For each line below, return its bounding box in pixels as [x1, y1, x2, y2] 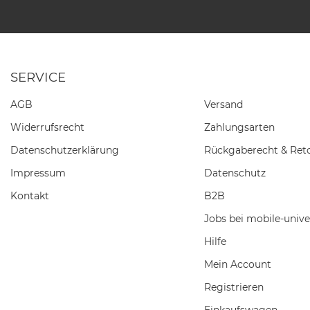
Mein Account [204, 257, 271, 271]
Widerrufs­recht [10, 120, 84, 134]
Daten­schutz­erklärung [10, 143, 119, 156]
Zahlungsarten [204, 120, 275, 134]
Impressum [10, 166, 66, 179]
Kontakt [10, 189, 49, 202]
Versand [204, 98, 243, 111]
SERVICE [10, 69, 66, 85]
